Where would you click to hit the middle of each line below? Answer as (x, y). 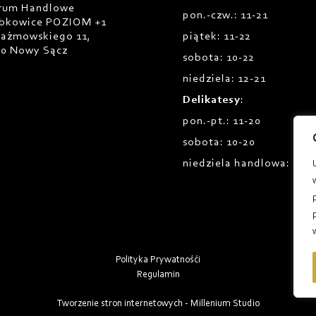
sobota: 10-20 (219, 143)
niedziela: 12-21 (224, 79)
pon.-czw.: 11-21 (225, 16)
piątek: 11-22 (217, 37)
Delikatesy (211, 101)
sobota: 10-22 (218, 58)
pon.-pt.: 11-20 (221, 122)
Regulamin (158, 275)
